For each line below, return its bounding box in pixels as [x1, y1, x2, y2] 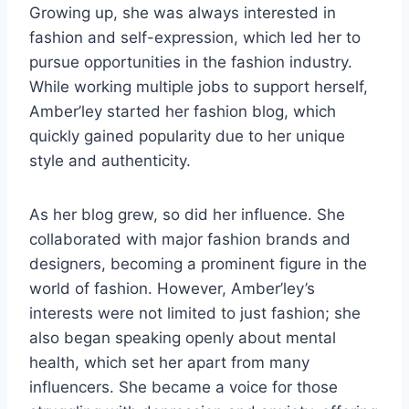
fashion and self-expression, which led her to [29, 28, 361, 47]
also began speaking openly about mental [29, 329, 336, 348]
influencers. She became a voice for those [29, 378, 338, 397]
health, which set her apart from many [29, 353, 309, 372]
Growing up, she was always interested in [29, 4, 336, 23]
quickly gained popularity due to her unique [29, 127, 345, 146]
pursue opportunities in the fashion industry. [29, 53, 352, 72]
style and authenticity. [29, 152, 191, 171]
